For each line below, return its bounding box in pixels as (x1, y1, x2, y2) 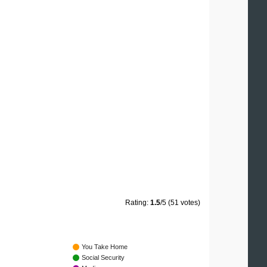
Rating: (125, 198, 150, 207)
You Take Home (82, 243, 128, 251)
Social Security (82, 254, 125, 262)
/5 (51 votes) (160, 198, 200, 207)
